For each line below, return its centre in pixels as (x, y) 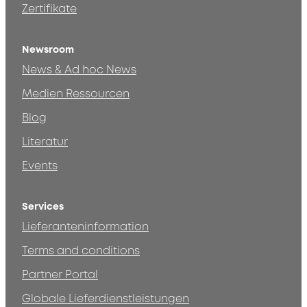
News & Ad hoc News (79, 70)
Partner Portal (60, 275)
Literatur (45, 142)
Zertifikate (49, 9)
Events (40, 166)
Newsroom (48, 50)
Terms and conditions (81, 251)
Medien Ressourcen (76, 94)
